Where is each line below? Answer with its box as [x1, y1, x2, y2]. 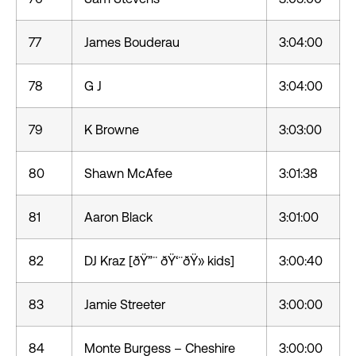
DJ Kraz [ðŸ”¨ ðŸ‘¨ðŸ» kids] [84, 253, 234, 268]
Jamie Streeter [84, 297, 165, 311]
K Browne [84, 122, 139, 137]
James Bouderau [84, 35, 180, 49]
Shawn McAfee [84, 166, 172, 180]
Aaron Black [84, 210, 153, 224]
